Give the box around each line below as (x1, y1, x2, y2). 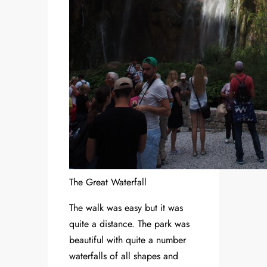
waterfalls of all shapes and (69, 249, 178, 263)
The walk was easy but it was (69, 201, 183, 215)
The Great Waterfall (69, 175, 147, 190)
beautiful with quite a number (69, 233, 186, 247)
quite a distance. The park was (69, 217, 190, 231)
